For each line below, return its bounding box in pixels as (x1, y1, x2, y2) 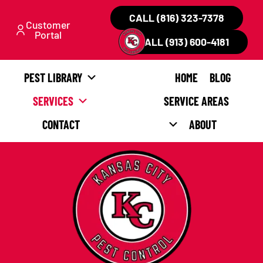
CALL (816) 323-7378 (129, 11, 224, 24)
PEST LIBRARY (24, 70, 83, 85)
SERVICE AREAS (164, 94, 230, 108)
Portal (34, 28, 62, 41)
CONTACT (42, 117, 80, 131)
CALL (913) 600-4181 (138, 35, 229, 48)
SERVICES (33, 94, 74, 108)
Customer (25, 18, 70, 31)
